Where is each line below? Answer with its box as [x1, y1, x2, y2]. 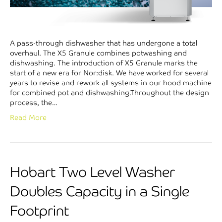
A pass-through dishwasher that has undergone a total [10, 39, 197, 48]
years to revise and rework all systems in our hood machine [10, 78, 212, 88]
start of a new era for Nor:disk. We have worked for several [10, 68, 209, 78]
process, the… [10, 98, 57, 108]
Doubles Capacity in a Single [10, 182, 189, 201]
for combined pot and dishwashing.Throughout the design [10, 88, 209, 98]
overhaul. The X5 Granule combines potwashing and [10, 49, 187, 58]
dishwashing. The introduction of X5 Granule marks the [10, 58, 198, 68]
